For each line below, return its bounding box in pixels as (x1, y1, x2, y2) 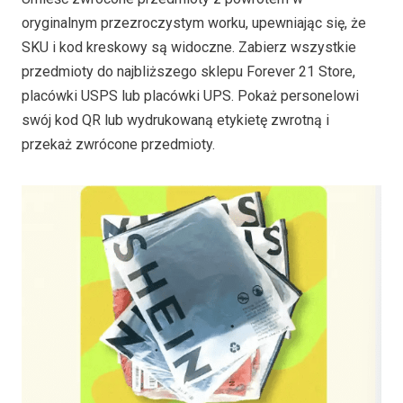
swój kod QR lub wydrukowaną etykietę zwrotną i (22, 111, 329, 129)
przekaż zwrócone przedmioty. (22, 135, 215, 153)
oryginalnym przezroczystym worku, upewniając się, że (22, 13, 366, 31)
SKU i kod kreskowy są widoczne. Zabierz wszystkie (22, 38, 356, 56)
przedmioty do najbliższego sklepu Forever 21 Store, (22, 62, 355, 80)
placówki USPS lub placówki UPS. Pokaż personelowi (22, 86, 359, 104)
